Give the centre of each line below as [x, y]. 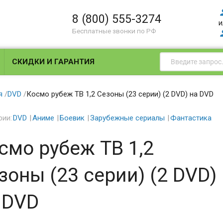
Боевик [72, 118]
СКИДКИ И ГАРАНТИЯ [54, 62]
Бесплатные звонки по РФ [114, 31]
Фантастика [191, 118]
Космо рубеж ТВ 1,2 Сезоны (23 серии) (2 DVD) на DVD [120, 94]
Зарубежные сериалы [127, 118]
